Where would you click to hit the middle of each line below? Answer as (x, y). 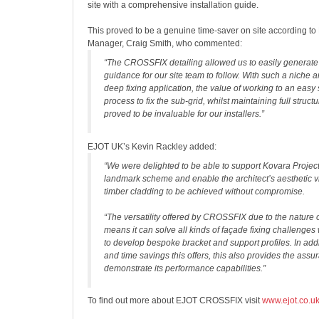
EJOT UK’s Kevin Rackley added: (152, 147)
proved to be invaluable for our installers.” (184, 114)
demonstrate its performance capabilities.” (185, 268)
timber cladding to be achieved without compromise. (204, 192)
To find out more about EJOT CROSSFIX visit (175, 300)
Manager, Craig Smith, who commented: (165, 43)
